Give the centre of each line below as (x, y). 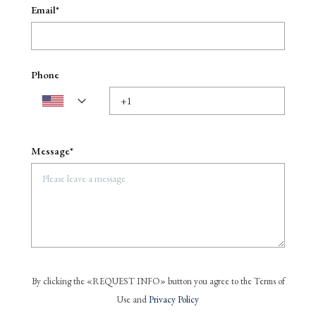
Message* (52, 150)
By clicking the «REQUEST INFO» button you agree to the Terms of (158, 281)
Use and (133, 299)
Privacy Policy (174, 299)
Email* (45, 9)
